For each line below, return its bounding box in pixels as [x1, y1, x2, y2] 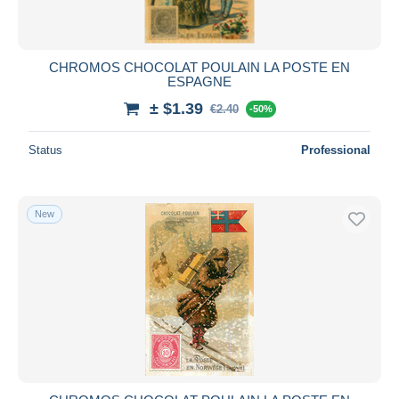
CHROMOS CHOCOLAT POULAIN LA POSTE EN [49, 59, 350, 75]
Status [28, 142, 62, 157]
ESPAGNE [167, 73, 232, 89]
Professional [301, 142, 370, 157]
